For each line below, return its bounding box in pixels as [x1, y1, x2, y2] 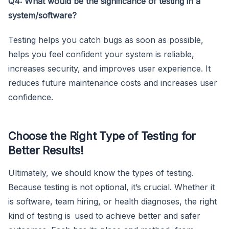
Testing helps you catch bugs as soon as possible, [8, 34, 208, 45]
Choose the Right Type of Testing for [8, 129, 196, 143]
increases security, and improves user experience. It [8, 63, 211, 74]
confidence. [8, 91, 53, 102]
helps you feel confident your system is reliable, [8, 49, 194, 59]
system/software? [8, 10, 77, 20]
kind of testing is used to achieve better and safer [8, 210, 200, 221]
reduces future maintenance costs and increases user [8, 77, 217, 88]
